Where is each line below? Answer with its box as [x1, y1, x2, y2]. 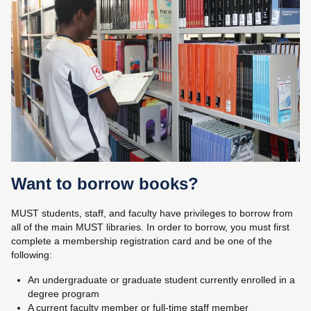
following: [11, 249, 52, 260]
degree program [28, 287, 99, 299]
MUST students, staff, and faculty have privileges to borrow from [11, 207, 293, 219]
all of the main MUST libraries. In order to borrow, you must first [11, 221, 289, 233]
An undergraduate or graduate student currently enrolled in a [28, 274, 295, 285]
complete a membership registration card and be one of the [11, 235, 272, 246]
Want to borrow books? [11, 174, 199, 193]
